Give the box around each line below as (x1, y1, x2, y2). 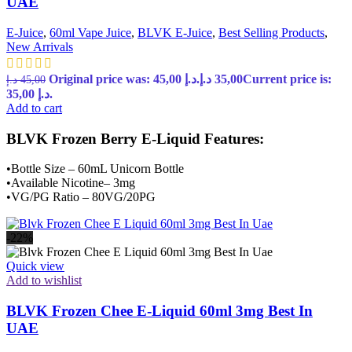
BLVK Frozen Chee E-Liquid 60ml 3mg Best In (6, 302, 313, 320)
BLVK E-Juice (137, 25, 212, 39)
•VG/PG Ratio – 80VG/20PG (6, 190, 156, 204)
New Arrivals (6, 39, 73, 53)
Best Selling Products (218, 25, 324, 39)
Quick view (6, 259, 64, 273)
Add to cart (6, 101, 62, 115)
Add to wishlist (6, 273, 82, 288)
